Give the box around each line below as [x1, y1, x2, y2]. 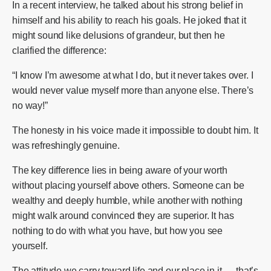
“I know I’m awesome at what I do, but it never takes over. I [12, 70, 253, 80]
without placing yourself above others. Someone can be [12, 180, 244, 191]
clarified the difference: [12, 45, 106, 56]
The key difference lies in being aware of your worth [12, 165, 227, 175]
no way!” [12, 100, 48, 111]
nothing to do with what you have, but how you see [12, 225, 223, 236]
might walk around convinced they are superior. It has [12, 210, 234, 221]
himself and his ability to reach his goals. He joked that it [12, 15, 246, 25]
